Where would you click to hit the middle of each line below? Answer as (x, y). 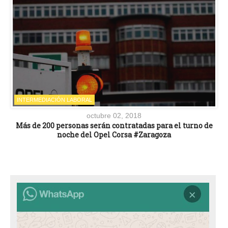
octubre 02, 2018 (114, 116)
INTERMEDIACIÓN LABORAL (54, 100)
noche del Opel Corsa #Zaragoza (114, 135)
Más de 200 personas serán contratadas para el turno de (114, 126)
